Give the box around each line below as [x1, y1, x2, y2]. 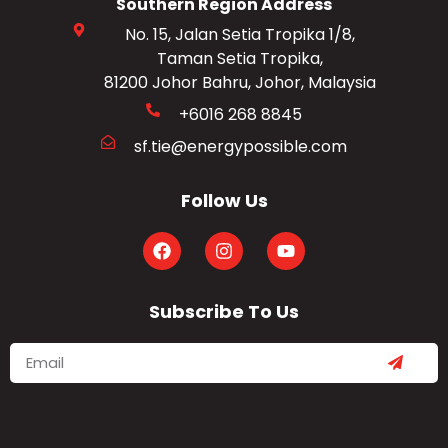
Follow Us [180, 187, 268, 213]
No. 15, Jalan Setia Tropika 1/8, [125, 22, 356, 46]
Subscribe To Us [149, 298, 299, 324]
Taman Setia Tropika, [157, 46, 324, 70]
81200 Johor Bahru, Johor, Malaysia [104, 70, 377, 94]
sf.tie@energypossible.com [133, 134, 347, 158]
